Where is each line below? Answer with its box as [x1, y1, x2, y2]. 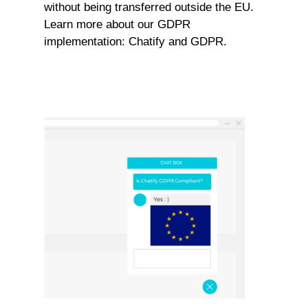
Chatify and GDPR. [129, 35, 227, 48]
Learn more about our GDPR [44, 18, 190, 31]
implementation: [44, 35, 129, 48]
